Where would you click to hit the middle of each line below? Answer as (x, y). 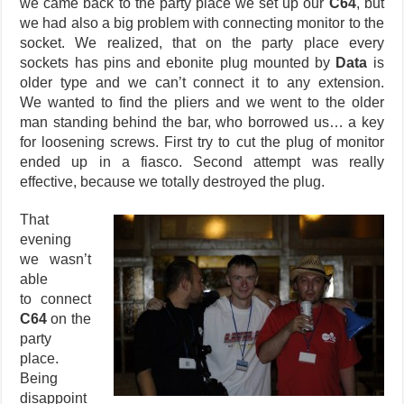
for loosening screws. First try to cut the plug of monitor (202, 142)
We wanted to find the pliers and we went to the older (202, 103)
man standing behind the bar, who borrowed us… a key (202, 123)
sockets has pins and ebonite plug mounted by (178, 63)
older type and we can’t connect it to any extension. (202, 83)
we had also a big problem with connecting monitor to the (202, 23)
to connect (55, 299)
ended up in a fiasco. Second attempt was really (202, 162)
